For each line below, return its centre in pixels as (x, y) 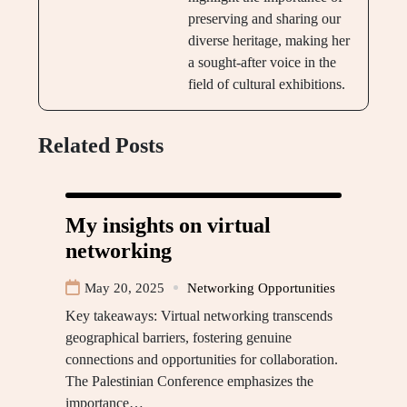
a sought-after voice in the (262, 62)
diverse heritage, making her (268, 40)
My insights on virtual (168, 225)
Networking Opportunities (261, 288)
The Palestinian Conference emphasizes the (189, 381)
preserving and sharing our (264, 18)
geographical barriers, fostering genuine (179, 337)
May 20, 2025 (124, 288)
